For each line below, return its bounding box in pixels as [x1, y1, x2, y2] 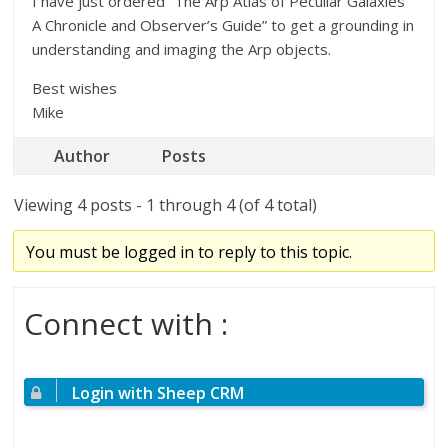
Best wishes [32, 78, 118, 98]
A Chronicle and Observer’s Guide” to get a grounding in [32, 15, 415, 35]
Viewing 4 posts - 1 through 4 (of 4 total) [14, 194, 318, 216]
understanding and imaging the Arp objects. [32, 39, 332, 59]
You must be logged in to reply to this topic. [26, 241, 353, 263]
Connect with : [24, 303, 229, 344]
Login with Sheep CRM [72, 382, 245, 404]
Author [54, 145, 111, 167]
